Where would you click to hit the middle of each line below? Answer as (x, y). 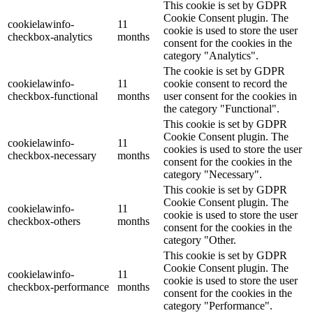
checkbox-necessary (52, 155)
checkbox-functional (53, 96)
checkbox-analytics (50, 36)
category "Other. (200, 240)
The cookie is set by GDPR (224, 71)
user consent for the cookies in (230, 96)
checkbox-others (44, 221)
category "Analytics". (211, 55)
